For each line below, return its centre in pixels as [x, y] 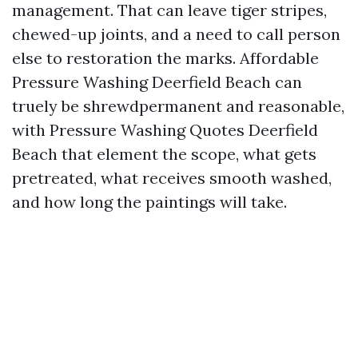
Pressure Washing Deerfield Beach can [157, 82]
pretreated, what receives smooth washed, [172, 178]
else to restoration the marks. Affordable [165, 58]
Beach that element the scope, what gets [164, 154]
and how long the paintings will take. [149, 202]
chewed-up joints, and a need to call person [176, 34]
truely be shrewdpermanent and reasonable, [178, 106]
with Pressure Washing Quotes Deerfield [165, 130]
